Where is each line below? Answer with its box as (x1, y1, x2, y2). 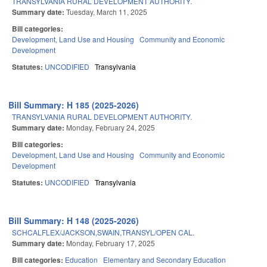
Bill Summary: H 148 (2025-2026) (8, 215, 139, 227)
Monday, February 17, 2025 (66, 238, 155, 249)
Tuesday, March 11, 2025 (66, 7, 147, 17)
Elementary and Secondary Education (103, 254, 226, 265)
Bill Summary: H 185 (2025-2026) (8, 99, 139, 111)
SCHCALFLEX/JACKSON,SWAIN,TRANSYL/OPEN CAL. (12, 227, 194, 238)
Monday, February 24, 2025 (66, 122, 155, 133)
